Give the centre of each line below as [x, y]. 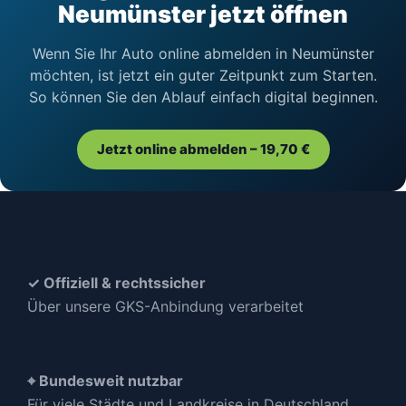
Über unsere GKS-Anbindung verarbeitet [165, 306]
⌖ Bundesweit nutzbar [105, 381]
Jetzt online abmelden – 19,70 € [203, 149]
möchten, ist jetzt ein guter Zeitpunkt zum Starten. [203, 75]
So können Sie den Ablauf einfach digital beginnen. [203, 97]
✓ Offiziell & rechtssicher [116, 283]
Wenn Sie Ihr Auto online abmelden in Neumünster [203, 53]
